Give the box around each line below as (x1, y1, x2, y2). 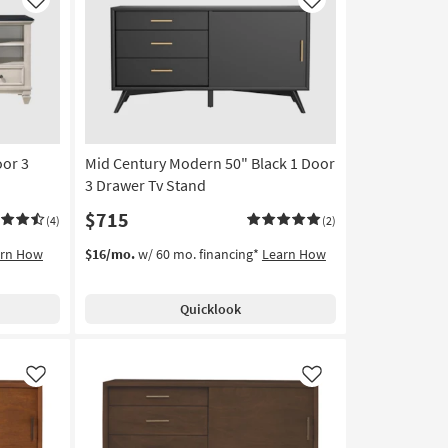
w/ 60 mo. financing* (134, 245, 262, 264)
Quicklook (179, 300, 241, 319)
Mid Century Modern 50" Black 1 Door (84, 153, 335, 174)
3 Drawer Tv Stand (84, 175, 206, 196)
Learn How (261, 245, 326, 264)
